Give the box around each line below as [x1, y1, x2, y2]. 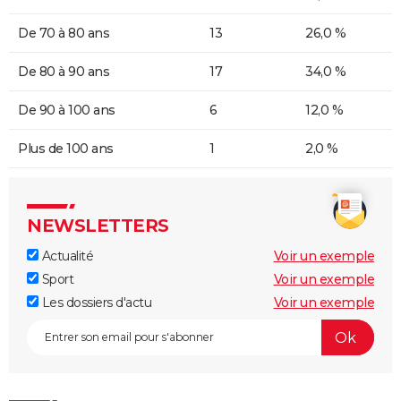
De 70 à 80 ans [18, 25, 109, 42]
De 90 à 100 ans [18, 102, 115, 119]
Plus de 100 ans [18, 141, 114, 158]
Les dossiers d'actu [38, 294, 151, 311]
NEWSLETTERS [27, 215, 169, 237]
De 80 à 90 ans [18, 64, 109, 81]
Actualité [38, 248, 93, 265]
